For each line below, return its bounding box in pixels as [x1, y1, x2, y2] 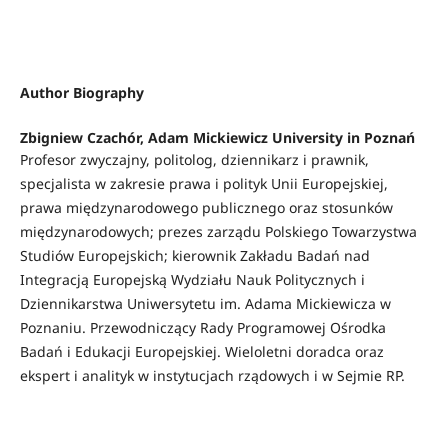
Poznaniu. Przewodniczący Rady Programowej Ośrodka [19, 318, 386, 338]
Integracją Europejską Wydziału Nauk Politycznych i [19, 270, 365, 290]
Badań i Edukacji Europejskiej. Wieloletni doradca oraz [19, 342, 384, 362]
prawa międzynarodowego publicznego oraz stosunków [19, 198, 393, 218]
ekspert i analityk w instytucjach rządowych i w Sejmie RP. [19, 366, 405, 386]
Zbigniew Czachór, [19, 128, 148, 148]
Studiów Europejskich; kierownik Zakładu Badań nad [19, 246, 370, 266]
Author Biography [19, 83, 144, 103]
